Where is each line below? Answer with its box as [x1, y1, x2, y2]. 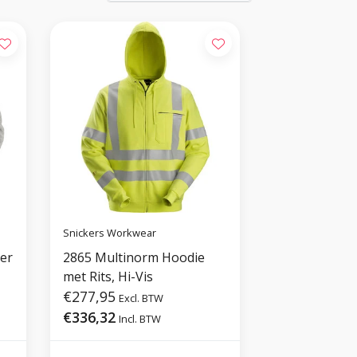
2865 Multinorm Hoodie [63, 248, 206, 266]
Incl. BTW [119, 311, 162, 326]
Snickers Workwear [63, 226, 157, 241]
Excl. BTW [119, 290, 164, 305]
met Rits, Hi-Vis [63, 267, 154, 285]
